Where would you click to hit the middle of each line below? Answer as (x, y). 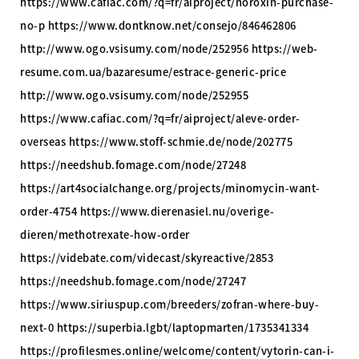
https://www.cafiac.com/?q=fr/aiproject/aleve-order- (160, 118)
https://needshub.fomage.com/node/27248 (133, 164)
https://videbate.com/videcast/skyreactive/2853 (147, 257)
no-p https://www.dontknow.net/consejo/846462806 (158, 25)
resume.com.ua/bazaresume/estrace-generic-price (153, 71)
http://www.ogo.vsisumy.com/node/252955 (134, 95)
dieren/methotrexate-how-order (105, 234)
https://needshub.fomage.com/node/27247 (133, 280)
